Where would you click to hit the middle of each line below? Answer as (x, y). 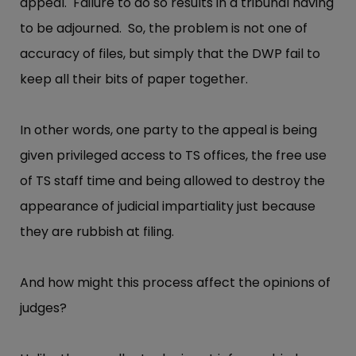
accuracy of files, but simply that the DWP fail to (170, 54)
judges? (45, 308)
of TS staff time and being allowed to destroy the (172, 181)
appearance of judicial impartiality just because (168, 207)
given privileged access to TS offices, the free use (173, 156)
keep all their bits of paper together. (134, 79)
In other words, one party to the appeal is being (168, 130)
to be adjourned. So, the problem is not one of (164, 29)
